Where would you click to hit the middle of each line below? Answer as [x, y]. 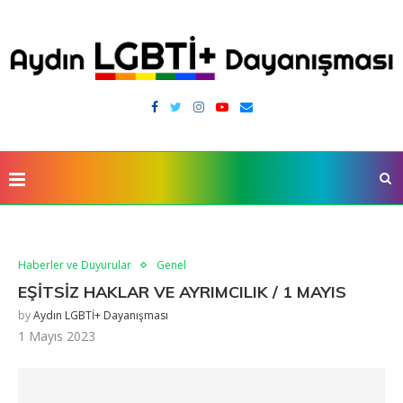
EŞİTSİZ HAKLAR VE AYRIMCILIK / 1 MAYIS [182, 292]
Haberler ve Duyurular [75, 265]
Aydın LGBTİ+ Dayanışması [101, 316]
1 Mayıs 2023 [57, 336]
